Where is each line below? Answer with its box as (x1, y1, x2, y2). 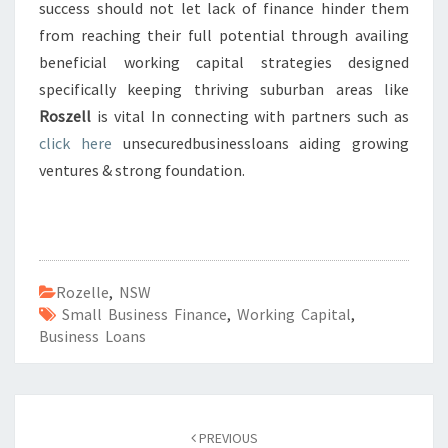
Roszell (39, 106, 91, 126)
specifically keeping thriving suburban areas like (39, 79, 409, 99)
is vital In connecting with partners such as (91, 106, 409, 126)
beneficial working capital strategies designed (39, 52, 409, 72)
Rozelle (56, 282, 109, 302)
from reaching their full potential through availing (39, 25, 409, 45)
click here (39, 133, 112, 153)
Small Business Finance (62, 304, 227, 324)
